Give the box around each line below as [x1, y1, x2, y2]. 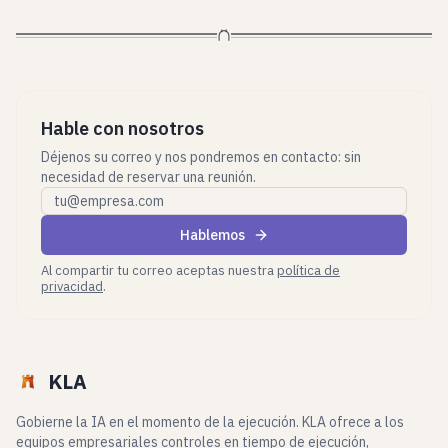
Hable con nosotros [41, 117, 204, 140]
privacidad [41, 278, 103, 295]
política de [277, 262, 340, 279]
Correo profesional [40, 188, 176, 208]
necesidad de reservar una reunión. [41, 168, 256, 186]
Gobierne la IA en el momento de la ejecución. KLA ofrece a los [16, 413, 404, 431]
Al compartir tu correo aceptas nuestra [41, 262, 277, 279]
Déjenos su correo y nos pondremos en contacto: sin [41, 148, 361, 166]
